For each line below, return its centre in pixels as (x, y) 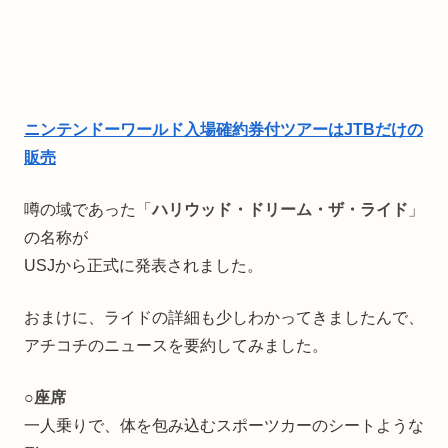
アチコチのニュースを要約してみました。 (176, 345)
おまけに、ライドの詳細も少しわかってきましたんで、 (224, 317)
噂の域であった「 (88, 209)
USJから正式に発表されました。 (143, 265)
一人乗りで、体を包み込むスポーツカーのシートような (224, 425)
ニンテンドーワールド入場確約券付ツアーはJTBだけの (223, 129)
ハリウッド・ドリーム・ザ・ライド (280, 209)
